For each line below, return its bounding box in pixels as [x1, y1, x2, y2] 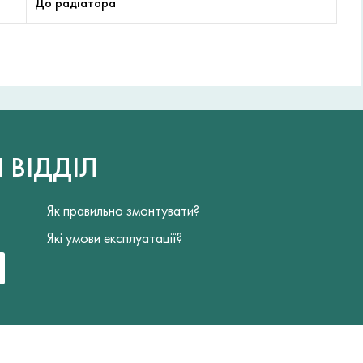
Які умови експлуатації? [47, 228, 183, 247]
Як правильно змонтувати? [47, 200, 200, 220]
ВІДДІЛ [10, 149, 98, 186]
